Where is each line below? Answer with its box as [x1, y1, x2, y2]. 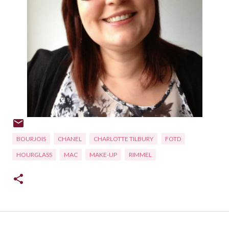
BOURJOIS [16, 134, 46, 143]
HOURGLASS [16, 150, 52, 158]
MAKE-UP [89, 150, 117, 158]
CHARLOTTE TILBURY [94, 134, 153, 143]
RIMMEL [129, 150, 152, 158]
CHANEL [58, 134, 82, 143]
